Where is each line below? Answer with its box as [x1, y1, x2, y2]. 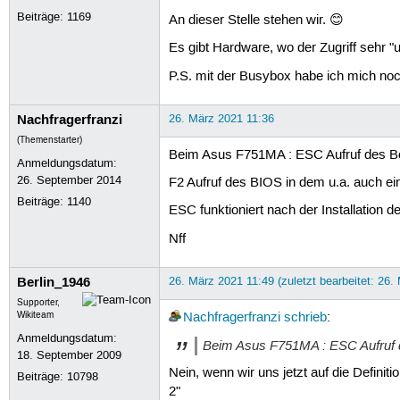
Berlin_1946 [17, 272, 91, 291]
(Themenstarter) [17, 134, 83, 146]
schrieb [283, 309, 327, 326]
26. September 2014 [17, 172, 122, 187]
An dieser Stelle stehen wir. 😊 [168, 12, 344, 29]
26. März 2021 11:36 [168, 111, 274, 126]
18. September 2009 [17, 347, 122, 362]
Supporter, [17, 296, 61, 308]
